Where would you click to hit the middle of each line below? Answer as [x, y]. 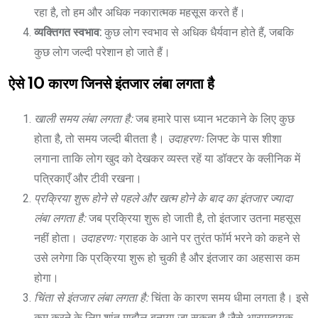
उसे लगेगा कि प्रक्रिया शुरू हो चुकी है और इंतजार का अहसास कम [167, 258]
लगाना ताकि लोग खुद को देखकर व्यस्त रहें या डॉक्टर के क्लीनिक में [167, 158]
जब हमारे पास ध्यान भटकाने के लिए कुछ [215, 119]
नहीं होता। [57, 238]
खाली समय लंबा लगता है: [85, 119]
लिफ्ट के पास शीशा [244, 138]
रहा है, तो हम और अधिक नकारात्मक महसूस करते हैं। [140, 12]
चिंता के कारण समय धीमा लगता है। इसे [230, 297]
